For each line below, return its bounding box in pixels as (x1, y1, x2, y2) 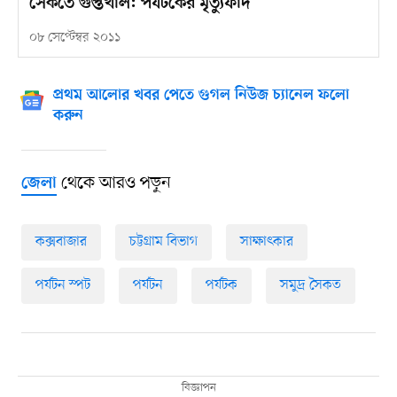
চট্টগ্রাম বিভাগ (128, 231, 198, 252)
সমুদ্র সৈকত (279, 275, 341, 295)
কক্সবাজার (35, 231, 87, 252)
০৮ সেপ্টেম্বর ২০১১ (28, 29, 121, 47)
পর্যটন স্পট (35, 275, 90, 295)
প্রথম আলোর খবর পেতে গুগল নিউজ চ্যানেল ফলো (52, 87, 349, 105)
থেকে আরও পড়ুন (56, 172, 171, 195)
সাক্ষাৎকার (239, 231, 293, 252)
